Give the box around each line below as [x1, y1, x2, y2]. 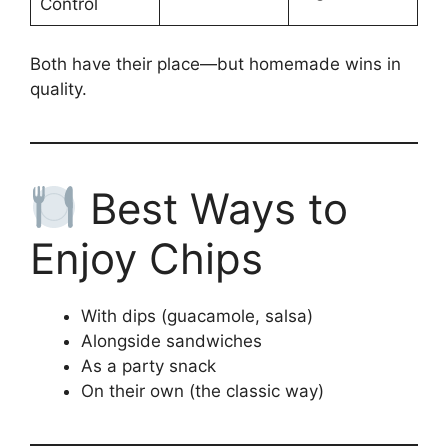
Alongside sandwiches [81, 330, 262, 351]
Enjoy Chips [30, 232, 263, 284]
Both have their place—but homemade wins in [30, 53, 401, 74]
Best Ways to [77, 182, 348, 234]
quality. [30, 78, 87, 99]
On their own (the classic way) [81, 380, 324, 401]
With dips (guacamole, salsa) [81, 305, 313, 326]
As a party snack [81, 355, 216, 376]
